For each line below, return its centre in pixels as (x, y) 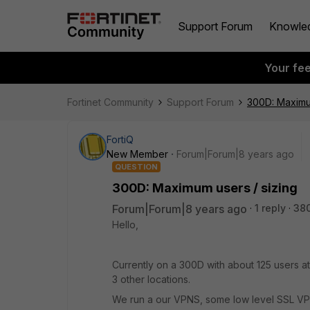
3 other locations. (151, 279)
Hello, (125, 225)
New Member (137, 154)
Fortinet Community (110, 102)
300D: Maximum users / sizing (205, 188)
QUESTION (136, 167)
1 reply (270, 208)
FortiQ (120, 139)
